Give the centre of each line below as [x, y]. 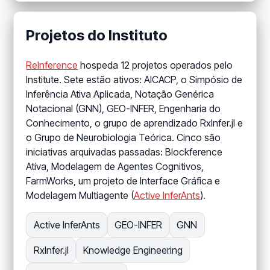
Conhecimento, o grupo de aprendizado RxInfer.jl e [135, 123]
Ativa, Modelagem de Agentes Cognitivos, [115, 167]
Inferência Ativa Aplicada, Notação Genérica [120, 94]
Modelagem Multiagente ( [80, 196]
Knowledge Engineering [133, 250]
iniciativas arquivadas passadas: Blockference [124, 152]
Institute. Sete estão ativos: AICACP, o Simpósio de [134, 80]
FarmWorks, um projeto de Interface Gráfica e [123, 181]
